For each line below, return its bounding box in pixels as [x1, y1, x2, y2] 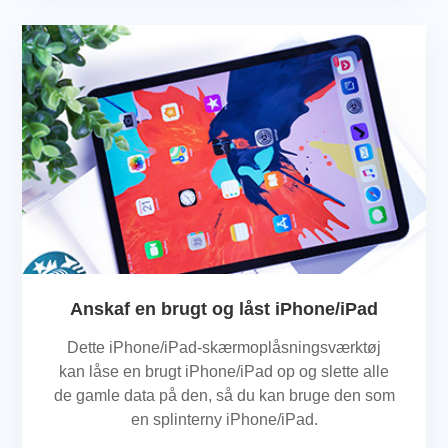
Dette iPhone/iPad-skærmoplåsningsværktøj [67, 338, 381, 356]
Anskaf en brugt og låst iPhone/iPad [70, 298, 378, 319]
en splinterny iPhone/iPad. [130, 410, 318, 428]
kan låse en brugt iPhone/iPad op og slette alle [59, 362, 389, 380]
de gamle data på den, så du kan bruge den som [53, 386, 395, 404]
